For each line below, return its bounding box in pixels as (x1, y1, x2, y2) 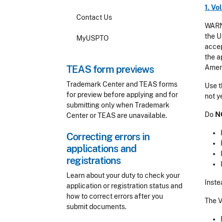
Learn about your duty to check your (66, 171, 180, 179)
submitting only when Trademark (66, 101, 169, 109)
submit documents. (66, 203, 126, 211)
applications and (66, 143, 137, 155)
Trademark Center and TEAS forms (66, 80, 177, 88)
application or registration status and (66, 182, 182, 190)
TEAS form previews (66, 63, 154, 75)
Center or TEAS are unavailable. (66, 111, 167, 119)
